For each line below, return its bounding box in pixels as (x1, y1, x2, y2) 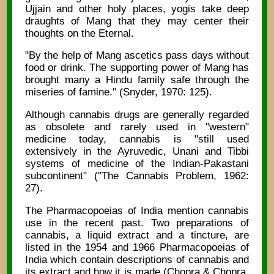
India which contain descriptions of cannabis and (24, 253, 250, 265)
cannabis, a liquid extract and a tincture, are (24, 229, 250, 241)
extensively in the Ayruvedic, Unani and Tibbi (24, 145, 250, 157)
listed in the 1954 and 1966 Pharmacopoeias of (24, 241, 250, 253)
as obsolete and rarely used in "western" (24, 120, 250, 133)
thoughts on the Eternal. (24, 27, 134, 39)
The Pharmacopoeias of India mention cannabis (24, 204, 250, 217)
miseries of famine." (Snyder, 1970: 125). (24, 86, 212, 98)
